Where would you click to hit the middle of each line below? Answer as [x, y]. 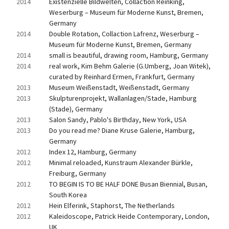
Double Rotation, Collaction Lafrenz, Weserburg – [124, 34]
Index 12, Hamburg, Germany [93, 152]
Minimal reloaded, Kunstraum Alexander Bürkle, [121, 163]
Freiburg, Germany [78, 173]
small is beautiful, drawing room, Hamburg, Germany [129, 55]
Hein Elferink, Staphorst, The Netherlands [112, 205]
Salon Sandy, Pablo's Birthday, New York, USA [118, 120]
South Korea [68, 195]
